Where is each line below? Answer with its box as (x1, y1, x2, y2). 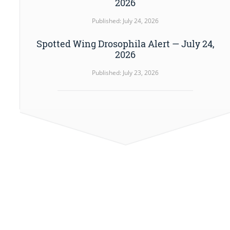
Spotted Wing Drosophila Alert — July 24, (36, 37, 215, 50)
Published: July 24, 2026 (92, 16, 159, 26)
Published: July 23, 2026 (92, 68, 159, 78)
